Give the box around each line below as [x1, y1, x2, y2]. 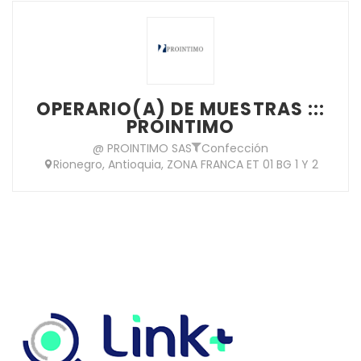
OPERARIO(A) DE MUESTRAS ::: [35, 96, 326, 122]
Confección [201, 139, 268, 156]
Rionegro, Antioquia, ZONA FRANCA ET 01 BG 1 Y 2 [52, 156, 318, 172]
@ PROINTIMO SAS [93, 139, 192, 156]
